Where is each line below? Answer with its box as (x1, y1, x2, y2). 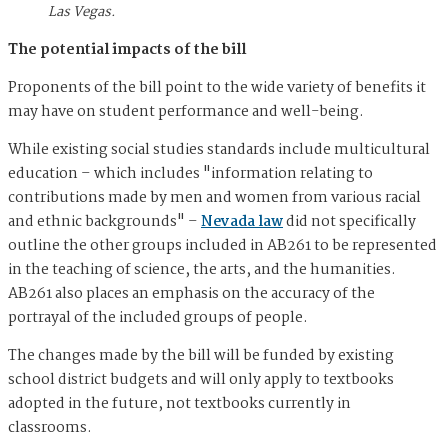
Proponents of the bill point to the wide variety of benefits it (8, 75, 426, 100)
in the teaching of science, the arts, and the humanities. (8, 257, 396, 282)
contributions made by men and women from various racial (8, 185, 421, 210)
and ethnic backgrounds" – (8, 209, 201, 234)
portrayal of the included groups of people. (8, 305, 311, 330)
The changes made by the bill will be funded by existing (8, 343, 394, 368)
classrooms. (8, 415, 95, 440)
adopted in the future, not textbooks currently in (8, 391, 351, 416)
